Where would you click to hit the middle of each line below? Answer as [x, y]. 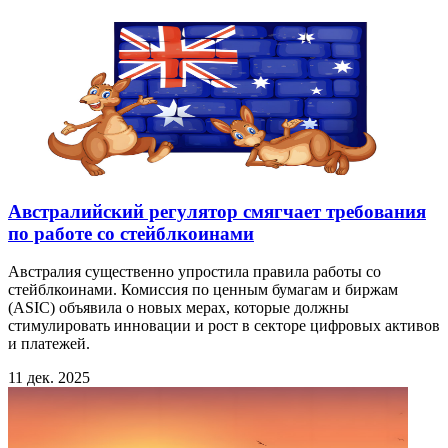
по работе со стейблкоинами [131, 233]
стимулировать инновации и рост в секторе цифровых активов [224, 326]
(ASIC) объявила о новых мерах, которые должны [178, 308]
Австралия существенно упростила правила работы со [194, 272]
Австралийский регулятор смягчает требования [217, 211]
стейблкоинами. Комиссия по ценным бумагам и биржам [203, 290]
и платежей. [49, 344]
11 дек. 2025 [49, 378]
